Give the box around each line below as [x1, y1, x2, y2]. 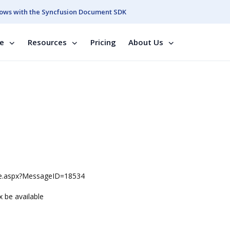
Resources [28, 37, 67, 47]
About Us [128, 37, 163, 47]
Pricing [90, 37, 116, 47]
